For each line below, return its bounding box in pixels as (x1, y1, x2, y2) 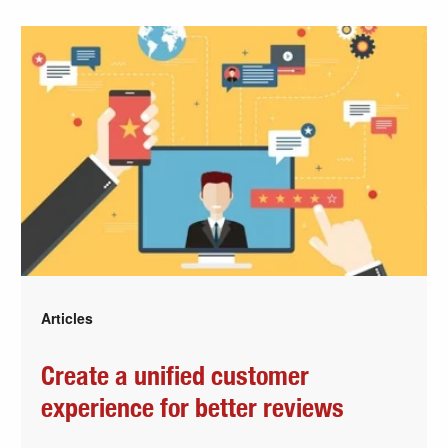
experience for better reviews (41, 396, 345, 423)
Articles (41, 308, 94, 329)
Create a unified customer (41, 364, 310, 391)
